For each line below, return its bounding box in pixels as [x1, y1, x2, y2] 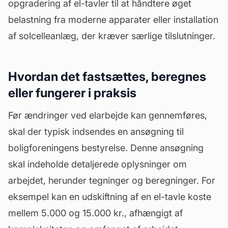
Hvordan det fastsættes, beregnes [8, 69, 206, 84]
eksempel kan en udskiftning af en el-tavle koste [8, 191, 211, 202]
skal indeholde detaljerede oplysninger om [8, 159, 187, 169]
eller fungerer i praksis [8, 85, 136, 100]
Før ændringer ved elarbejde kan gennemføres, [8, 110, 207, 121]
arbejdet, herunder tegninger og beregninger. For [8, 175, 215, 186]
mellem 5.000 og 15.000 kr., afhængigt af [8, 208, 183, 218]
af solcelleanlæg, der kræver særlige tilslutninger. [8, 31, 215, 41]
